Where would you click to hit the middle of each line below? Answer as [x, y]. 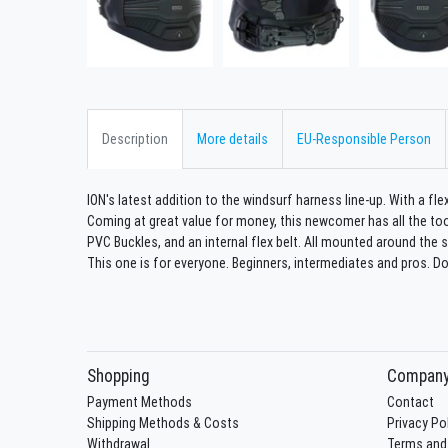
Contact [410, 401]
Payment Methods [139, 401]
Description [135, 138]
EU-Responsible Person [364, 138]
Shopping [118, 375]
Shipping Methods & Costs [163, 422]
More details [232, 138]
